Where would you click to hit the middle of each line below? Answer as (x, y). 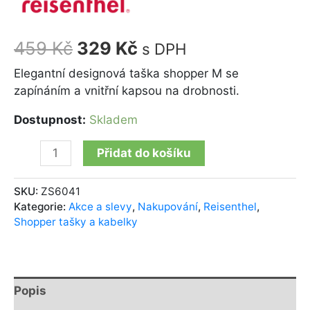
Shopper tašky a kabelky (76, 221)
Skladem (113, 120)
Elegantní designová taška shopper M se (126, 74)
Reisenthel (230, 206)
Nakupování (168, 206)
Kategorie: (41, 206)
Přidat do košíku (144, 153)
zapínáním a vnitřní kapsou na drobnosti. (127, 91)
